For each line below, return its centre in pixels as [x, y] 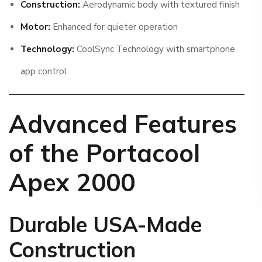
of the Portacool [104, 153]
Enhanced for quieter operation [114, 27]
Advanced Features [123, 124]
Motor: [35, 27]
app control [43, 71]
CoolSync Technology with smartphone [154, 49]
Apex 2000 [72, 182]
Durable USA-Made [105, 225]
